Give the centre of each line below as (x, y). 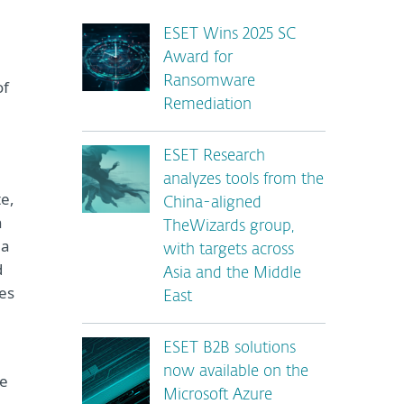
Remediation (207, 105)
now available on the (236, 372)
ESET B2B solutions (230, 349)
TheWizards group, (229, 227)
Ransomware (209, 82)
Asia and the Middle (232, 274)
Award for (198, 58)
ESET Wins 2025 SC (230, 35)
